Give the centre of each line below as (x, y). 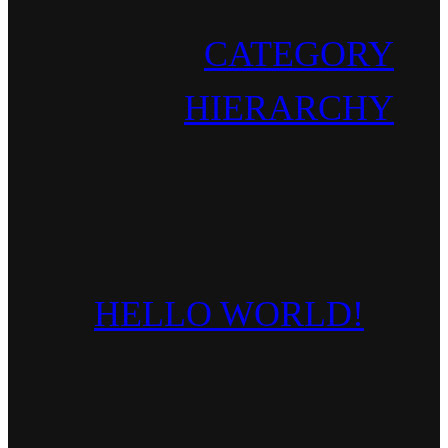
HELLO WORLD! (229, 313)
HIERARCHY (289, 107)
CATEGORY (299, 53)
